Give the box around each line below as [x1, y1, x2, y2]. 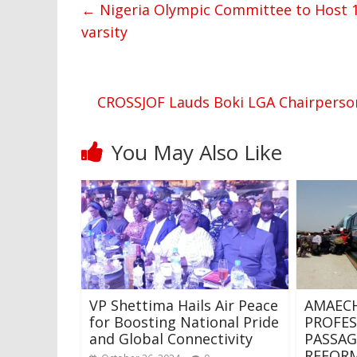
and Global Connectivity [89, 328, 253, 348]
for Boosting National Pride [89, 312, 279, 331]
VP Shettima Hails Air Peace [89, 295, 278, 315]
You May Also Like [112, 138, 282, 167]
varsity [81, 22, 127, 41]
